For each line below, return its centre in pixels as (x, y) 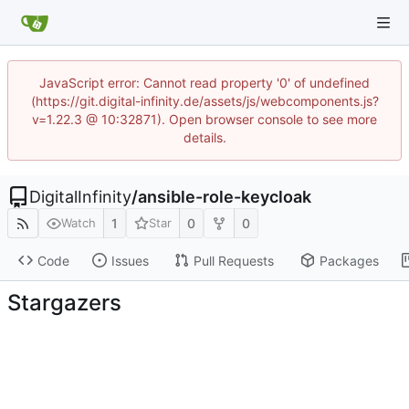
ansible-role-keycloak (225, 197)
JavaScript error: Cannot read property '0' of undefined (204, 83)
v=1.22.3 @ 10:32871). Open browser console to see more (204, 119)
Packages (349, 260)
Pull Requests (233, 260)
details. (204, 137)
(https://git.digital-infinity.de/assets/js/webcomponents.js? (204, 101)
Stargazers (64, 302)
